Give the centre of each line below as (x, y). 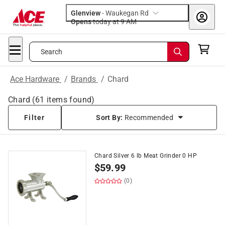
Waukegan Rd (127, 13)
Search (51, 52)
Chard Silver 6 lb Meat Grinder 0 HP (146, 156)
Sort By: (110, 118)
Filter (35, 118)
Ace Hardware (36, 79)
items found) (70, 100)
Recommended (149, 118)
